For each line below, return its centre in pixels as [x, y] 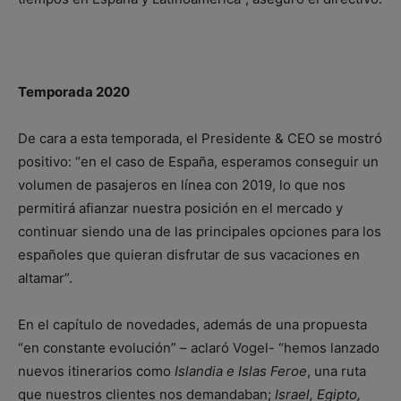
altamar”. [45, 277]
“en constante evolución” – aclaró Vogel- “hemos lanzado [199, 347]
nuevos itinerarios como [96, 371]
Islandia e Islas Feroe [241, 371]
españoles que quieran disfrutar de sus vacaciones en [189, 254]
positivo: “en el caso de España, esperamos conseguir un [198, 161]
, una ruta [337, 371]
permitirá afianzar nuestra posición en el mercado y [180, 208]
